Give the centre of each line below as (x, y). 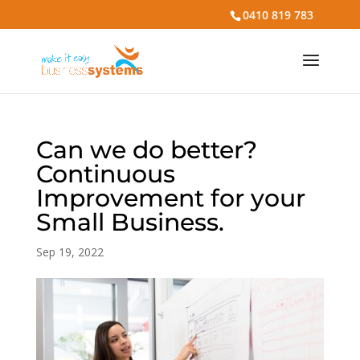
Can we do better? (146, 150)
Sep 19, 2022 (70, 252)
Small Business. (130, 222)
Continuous (105, 174)
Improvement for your (170, 198)
